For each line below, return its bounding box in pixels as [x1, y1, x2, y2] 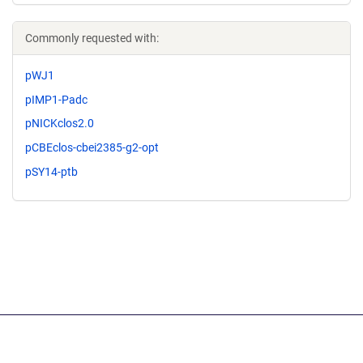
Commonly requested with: [25, 31, 159, 45]
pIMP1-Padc [25, 92, 88, 106]
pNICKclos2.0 [25, 117, 94, 130]
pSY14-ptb [25, 164, 78, 178]
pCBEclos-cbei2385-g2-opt [25, 141, 159, 155]
